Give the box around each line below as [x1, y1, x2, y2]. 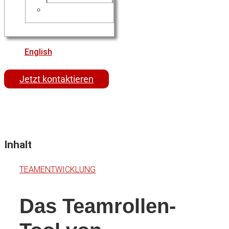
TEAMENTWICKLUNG [19, 164, 96, 174]
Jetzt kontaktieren [19, 74, 94, 84]
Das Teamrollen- [19, 195, 176, 218]
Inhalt [4, 139, 32, 151]
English [25, 47, 52, 57]
